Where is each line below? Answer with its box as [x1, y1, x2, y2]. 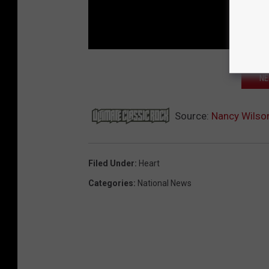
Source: [172, 109, 211, 122]
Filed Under [88, 158, 134, 168]
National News [138, 178, 192, 188]
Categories [88, 178, 133, 188]
